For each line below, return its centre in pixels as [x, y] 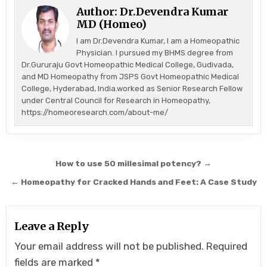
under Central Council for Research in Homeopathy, [116, 101]
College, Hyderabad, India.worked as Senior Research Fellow [132, 89]
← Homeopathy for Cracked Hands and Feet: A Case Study [133, 182]
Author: [98, 12]
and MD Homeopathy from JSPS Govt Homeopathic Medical [131, 77]
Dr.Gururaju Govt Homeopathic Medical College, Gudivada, [128, 65]
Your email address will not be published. [109, 246]
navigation [52, 182]
